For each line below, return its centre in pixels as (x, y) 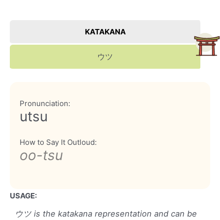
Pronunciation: (45, 104)
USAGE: (23, 196)
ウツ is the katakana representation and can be (106, 214)
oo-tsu (41, 155)
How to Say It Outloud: (58, 142)
